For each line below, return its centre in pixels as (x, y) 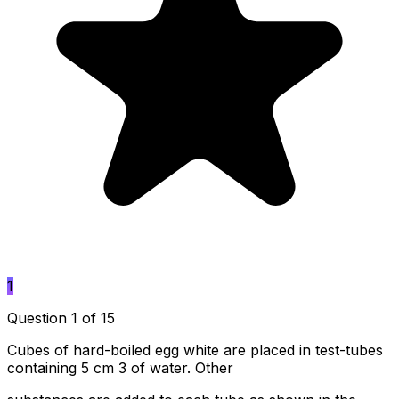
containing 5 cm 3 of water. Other (120, 367)
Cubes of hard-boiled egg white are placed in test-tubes (195, 350)
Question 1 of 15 (61, 318)
